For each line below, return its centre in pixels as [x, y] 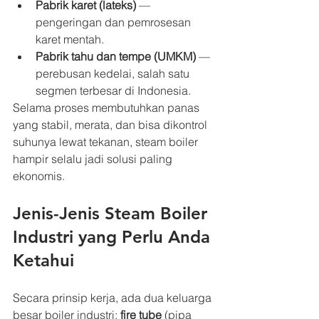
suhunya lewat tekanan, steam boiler [107, 142]
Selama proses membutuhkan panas [108, 108]
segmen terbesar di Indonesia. [113, 91]
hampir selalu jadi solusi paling [94, 159]
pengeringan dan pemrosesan [115, 22]
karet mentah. [70, 40]
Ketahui [43, 261]
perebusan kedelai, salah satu [114, 74]
